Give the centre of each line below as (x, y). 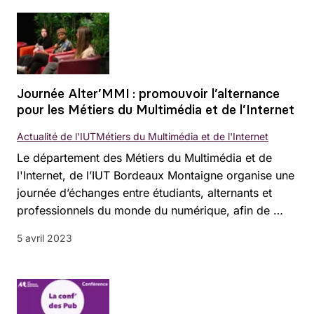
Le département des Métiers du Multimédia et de (144, 157)
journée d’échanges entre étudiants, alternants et (144, 192)
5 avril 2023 (45, 238)
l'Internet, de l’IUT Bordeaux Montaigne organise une (156, 175)
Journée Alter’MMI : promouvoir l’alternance (148, 93)
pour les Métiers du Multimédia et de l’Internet (156, 109)
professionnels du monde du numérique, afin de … (150, 210)
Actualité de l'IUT (56, 136)
